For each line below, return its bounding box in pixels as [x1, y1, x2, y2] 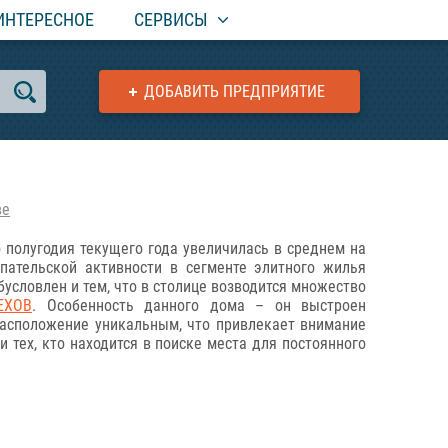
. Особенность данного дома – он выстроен [32, 296, 366, 315]
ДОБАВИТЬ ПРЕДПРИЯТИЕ [144, 82, 325, 101]
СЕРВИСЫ [134, 9, 208, 30]
